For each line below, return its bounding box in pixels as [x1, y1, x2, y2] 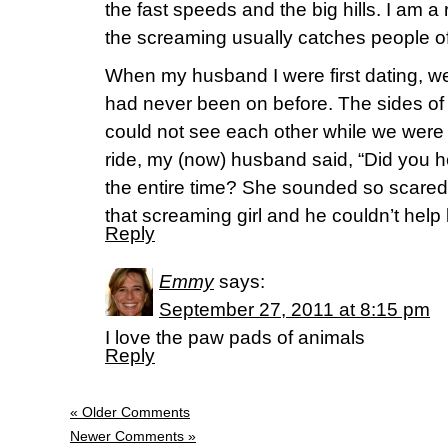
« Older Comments [70, 404, 190, 420]
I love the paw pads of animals [105, 327, 365, 348]
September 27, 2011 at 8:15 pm [159, 299, 430, 320]
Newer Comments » [70, 428, 196, 444]
